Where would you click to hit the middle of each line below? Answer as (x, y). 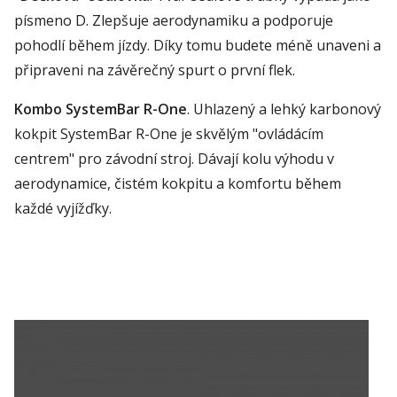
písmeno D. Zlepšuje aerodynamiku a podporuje (174, 21)
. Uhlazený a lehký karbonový (284, 109)
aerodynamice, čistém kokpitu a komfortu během (178, 184)
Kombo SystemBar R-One (101, 109)
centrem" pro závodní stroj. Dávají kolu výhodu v (174, 159)
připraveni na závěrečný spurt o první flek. (155, 70)
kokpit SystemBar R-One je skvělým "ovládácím (169, 134)
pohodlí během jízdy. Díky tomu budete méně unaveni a (198, 46)
